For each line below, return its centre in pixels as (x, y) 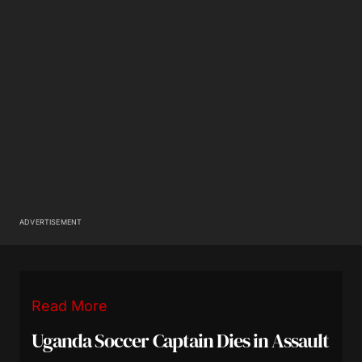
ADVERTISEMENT (51, 221)
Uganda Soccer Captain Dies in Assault (181, 340)
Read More (69, 305)
